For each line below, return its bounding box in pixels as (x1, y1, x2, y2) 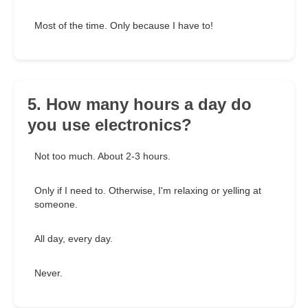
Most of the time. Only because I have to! (34, 20, 213, 32)
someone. (34, 199, 78, 210)
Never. (34, 267, 63, 279)
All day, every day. (34, 233, 113, 245)
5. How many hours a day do (27, 95, 252, 114)
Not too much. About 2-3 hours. (34, 151, 170, 162)
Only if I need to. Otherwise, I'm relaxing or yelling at (34, 185, 261, 197)
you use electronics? (27, 115, 192, 135)
